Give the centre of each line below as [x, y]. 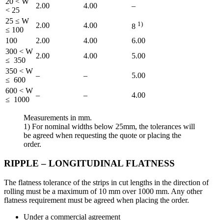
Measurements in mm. [58, 118]
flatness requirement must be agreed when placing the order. [96, 200]
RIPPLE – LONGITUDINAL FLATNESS [89, 163]
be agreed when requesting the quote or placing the [102, 136]
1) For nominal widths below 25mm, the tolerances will [109, 127]
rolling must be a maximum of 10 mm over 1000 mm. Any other [103, 191]
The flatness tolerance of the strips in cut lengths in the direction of [106, 182]
